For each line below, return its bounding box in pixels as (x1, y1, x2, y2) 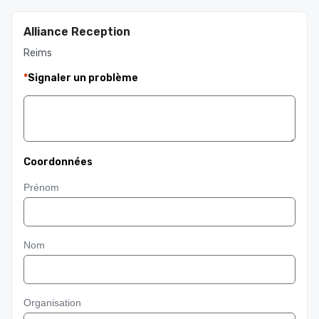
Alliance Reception (23, 25, 130, 38)
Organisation (23, 297, 81, 308)
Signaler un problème (28, 72, 138, 84)
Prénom (23, 182, 59, 193)
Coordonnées (23, 156, 93, 168)
